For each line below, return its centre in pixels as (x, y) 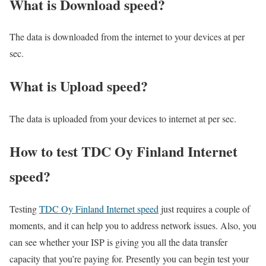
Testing (24, 209)
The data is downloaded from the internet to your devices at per (127, 37)
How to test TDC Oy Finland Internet (123, 151)
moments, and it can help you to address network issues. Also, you (133, 226)
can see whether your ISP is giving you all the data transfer (118, 242)
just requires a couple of (204, 209)
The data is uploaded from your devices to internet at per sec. (123, 119)
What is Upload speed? (79, 86)
